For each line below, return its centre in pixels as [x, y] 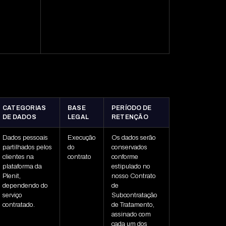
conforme [125, 157]
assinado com [131, 215]
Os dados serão [133, 138]
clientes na [18, 157]
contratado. [18, 205]
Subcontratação [134, 195]
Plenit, [11, 176]
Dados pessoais [25, 138]
